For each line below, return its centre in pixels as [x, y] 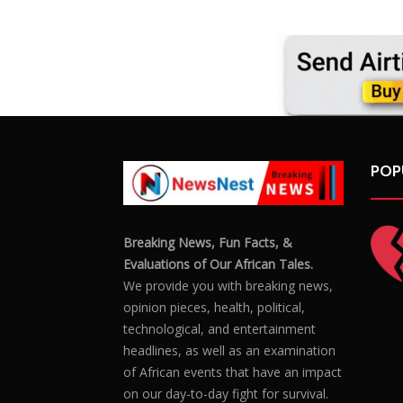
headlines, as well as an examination [229, 351]
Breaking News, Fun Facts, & [208, 243]
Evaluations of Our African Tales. [218, 264]
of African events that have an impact [233, 372]
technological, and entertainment [219, 329]
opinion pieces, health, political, [214, 308]
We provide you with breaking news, [228, 286]
